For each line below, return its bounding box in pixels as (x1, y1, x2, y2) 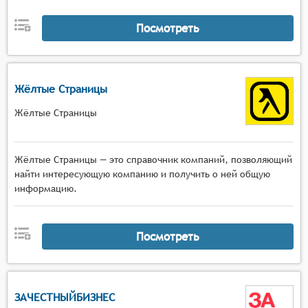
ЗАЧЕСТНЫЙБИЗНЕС (14, 290, 115, 304)
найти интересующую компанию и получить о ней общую (14, 168, 270, 179)
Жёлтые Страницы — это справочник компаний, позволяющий (14, 154, 292, 165)
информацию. (14, 183, 77, 194)
